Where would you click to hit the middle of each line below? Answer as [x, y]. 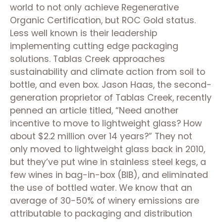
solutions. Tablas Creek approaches [87, 59]
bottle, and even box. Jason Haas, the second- [111, 85]
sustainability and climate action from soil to [108, 72]
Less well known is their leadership [83, 33]
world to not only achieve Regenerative [94, 7]
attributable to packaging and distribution [101, 214]
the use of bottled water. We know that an [101, 188]
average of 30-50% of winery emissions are [105, 201]
